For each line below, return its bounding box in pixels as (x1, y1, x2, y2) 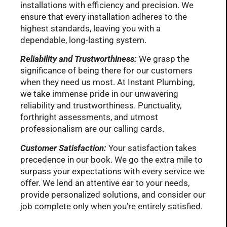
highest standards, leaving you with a (20, 23, 161, 33)
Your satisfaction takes (106, 142, 197, 153)
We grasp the (137, 54, 190, 64)
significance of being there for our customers (20, 65, 193, 76)
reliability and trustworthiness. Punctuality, (20, 100, 181, 111)
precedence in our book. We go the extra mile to (20, 154, 203, 165)
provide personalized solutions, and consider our (20, 189, 206, 200)
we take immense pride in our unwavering (20, 89, 178, 99)
